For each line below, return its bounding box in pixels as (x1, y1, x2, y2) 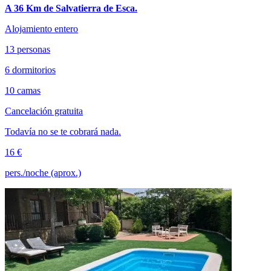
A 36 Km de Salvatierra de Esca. (5, 2, 137, 13)
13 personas (5, 44, 50, 54)
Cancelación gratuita (5, 105, 83, 116)
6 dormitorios (5, 64, 56, 75)
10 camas (5, 85, 41, 96)
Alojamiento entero (5, 23, 78, 34)
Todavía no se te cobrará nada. (5, 126, 121, 137)
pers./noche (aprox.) (5, 167, 81, 178)
